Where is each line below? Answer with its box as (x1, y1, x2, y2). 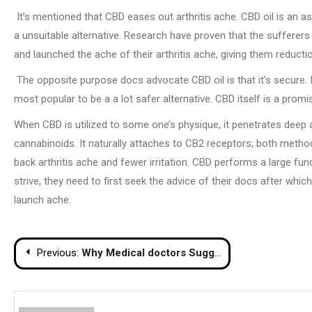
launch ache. (14, 193, 71, 206)
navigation (13, 269, 116, 298)
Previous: (37, 246, 79, 259)
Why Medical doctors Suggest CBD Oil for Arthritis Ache (81, 246, 214, 259)
